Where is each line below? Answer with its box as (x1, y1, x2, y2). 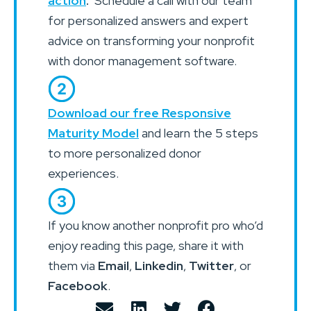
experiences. (48, 165, 119, 181)
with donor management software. (48, 52, 237, 69)
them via (48, 258, 98, 274)
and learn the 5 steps (142, 124, 258, 141)
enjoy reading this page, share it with (48, 237, 244, 254)
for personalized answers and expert (48, 12, 249, 28)
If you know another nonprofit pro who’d (48, 217, 263, 234)
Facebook (48, 278, 108, 294)
